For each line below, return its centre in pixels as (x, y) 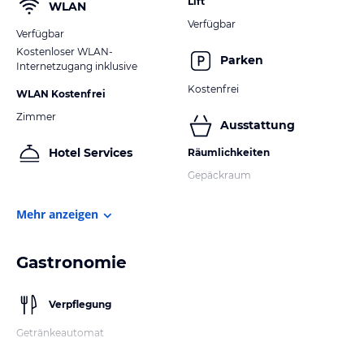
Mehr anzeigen (57, 214)
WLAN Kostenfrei (61, 93)
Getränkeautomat (60, 332)
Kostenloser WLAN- (65, 51)
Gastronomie (71, 262)
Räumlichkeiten (229, 152)
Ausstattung (258, 126)
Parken (242, 61)
